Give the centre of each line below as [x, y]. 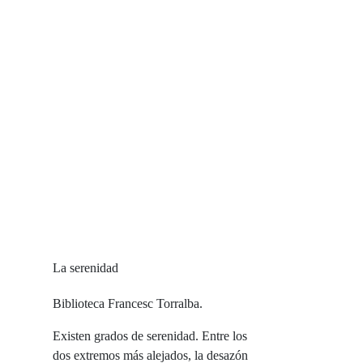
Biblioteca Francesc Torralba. [128, 304]
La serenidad [85, 268]
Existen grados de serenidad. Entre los [150, 336]
